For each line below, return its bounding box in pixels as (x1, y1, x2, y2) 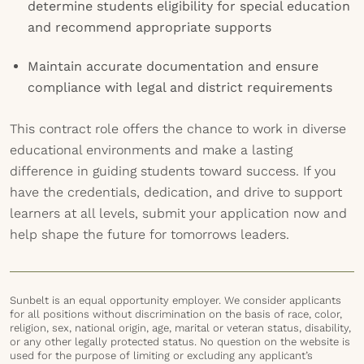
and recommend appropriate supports (28, 19, 271, 35)
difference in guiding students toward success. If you (10, 163, 336, 179)
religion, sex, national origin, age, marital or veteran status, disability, (10, 322, 351, 334)
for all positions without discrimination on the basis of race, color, (10, 308, 342, 320)
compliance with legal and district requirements (28, 80, 332, 95)
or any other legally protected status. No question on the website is (10, 336, 350, 348)
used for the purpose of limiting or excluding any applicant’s (10, 349, 313, 362)
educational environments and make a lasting (10, 142, 292, 158)
